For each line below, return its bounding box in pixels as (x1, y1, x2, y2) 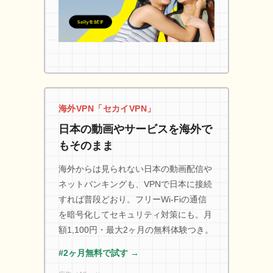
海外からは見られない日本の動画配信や (58, 163, 212, 174)
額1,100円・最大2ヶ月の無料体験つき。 (58, 224, 213, 235)
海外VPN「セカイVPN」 (58, 103, 156, 113)
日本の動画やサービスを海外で (58, 122, 212, 135)
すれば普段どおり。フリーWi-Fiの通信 (58, 194, 207, 204)
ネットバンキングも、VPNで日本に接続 (58, 179, 212, 189)
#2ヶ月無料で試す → (58, 247, 139, 258)
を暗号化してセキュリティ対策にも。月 (58, 209, 212, 219)
